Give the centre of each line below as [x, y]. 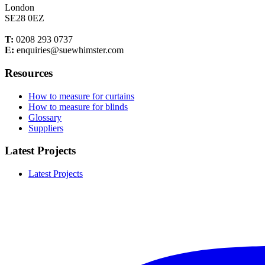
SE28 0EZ [25, 18]
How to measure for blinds [78, 106]
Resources [29, 73]
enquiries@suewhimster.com [69, 50]
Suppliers [46, 128]
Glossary [45, 117]
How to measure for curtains [81, 96]
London [20, 8]
